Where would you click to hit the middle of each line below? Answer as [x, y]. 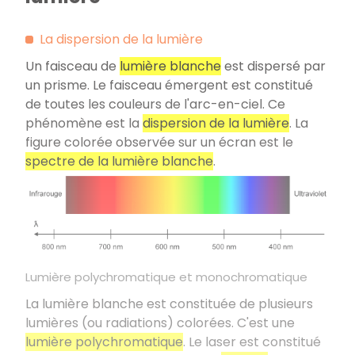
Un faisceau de [73, 66]
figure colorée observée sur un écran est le [159, 142]
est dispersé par [273, 66]
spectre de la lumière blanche [119, 161]
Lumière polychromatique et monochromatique [166, 277]
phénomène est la [84, 123]
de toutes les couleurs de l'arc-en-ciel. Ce [155, 104]
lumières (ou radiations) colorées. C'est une [160, 323]
